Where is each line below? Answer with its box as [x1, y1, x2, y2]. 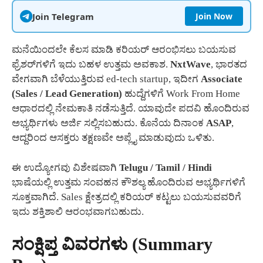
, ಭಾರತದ [211, 59, 247, 70]
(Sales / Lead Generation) [12, 88, 122, 100]
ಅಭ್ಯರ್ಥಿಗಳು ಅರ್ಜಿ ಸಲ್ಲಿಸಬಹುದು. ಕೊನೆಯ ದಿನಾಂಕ [12, 117, 206, 129]
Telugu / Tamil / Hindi [119, 161, 212, 173]
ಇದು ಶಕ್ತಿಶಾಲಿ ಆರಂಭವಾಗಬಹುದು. [12, 205, 144, 217]
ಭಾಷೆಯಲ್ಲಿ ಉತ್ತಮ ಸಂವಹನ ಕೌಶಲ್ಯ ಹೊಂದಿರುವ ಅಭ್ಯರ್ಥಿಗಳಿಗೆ [12, 176, 245, 188]
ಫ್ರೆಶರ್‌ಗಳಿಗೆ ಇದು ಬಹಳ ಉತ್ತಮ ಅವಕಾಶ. [12, 59, 170, 70]
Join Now [195, 11, 232, 22]
